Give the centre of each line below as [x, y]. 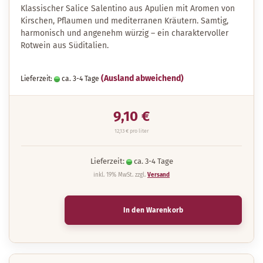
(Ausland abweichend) [142, 78]
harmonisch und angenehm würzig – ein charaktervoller [124, 33]
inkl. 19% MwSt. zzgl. [120, 175]
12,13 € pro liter [131, 131]
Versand [159, 175]
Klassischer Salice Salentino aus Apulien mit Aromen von [128, 9]
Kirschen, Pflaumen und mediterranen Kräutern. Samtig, [124, 21]
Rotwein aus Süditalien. [65, 45]
